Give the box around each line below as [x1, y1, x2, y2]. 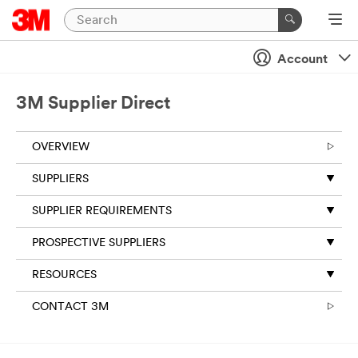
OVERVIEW [32, 141, 89, 153]
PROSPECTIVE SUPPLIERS [32, 237, 165, 249]
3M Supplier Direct [16, 95, 170, 113]
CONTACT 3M [32, 301, 109, 313]
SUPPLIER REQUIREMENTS [32, 205, 172, 217]
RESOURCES [32, 269, 97, 281]
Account [274, 54, 331, 66]
